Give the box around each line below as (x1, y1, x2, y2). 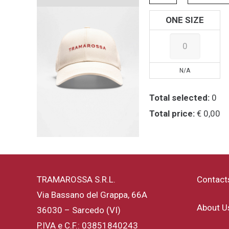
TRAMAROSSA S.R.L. (37, 174, 116, 185)
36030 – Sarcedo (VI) (37, 204, 121, 215)
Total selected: (149, 93, 210, 103)
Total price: (149, 108, 195, 119)
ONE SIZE (166, 14, 204, 25)
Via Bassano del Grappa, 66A (37, 189, 147, 200)
